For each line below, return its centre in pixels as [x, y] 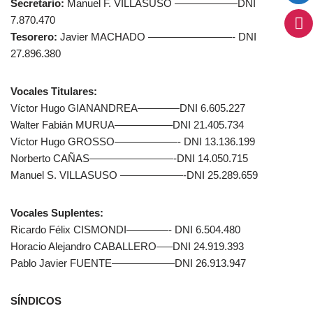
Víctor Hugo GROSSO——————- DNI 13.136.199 [133, 141]
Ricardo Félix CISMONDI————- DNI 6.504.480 [125, 230]
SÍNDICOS [36, 301]
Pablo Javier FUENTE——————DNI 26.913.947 [128, 263]
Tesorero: [34, 37]
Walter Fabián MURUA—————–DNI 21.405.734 [127, 125]
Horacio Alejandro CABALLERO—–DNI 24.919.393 [127, 246]
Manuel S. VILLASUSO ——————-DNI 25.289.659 [134, 175]
